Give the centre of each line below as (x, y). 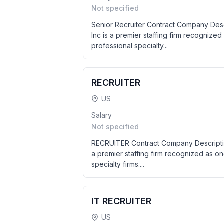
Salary (102, 115)
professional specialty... (130, 46)
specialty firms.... (118, 164)
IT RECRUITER (121, 201)
